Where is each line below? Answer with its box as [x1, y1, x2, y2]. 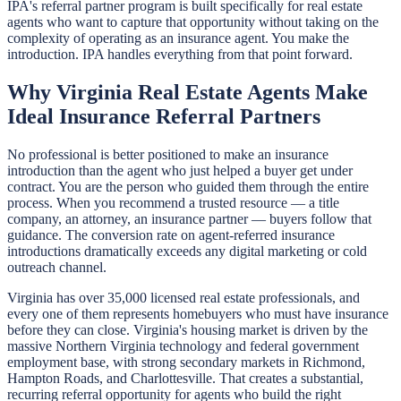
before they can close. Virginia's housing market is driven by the [7, 321, 368, 337]
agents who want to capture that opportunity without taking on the [7, 13, 379, 30]
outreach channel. [7, 259, 107, 275]
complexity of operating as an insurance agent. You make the [7, 30, 349, 46]
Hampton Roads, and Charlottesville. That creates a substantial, [7, 370, 363, 386]
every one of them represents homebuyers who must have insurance [7, 305, 388, 321]
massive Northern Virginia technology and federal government [7, 337, 359, 354]
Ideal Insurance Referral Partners [7, 104, 320, 128]
